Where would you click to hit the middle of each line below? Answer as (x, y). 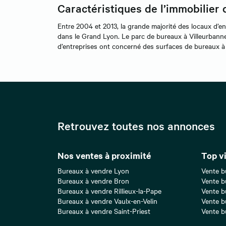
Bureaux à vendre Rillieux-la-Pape (109, 191)
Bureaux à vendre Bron (93, 181)
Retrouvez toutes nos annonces (136, 126)
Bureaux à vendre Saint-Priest (104, 211)
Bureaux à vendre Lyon (93, 171)
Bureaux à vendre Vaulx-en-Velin (107, 201)
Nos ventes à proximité (104, 156)
